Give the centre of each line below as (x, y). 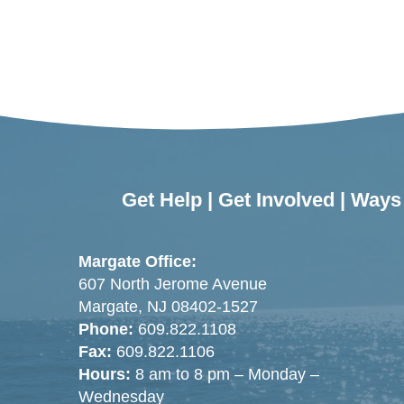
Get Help (162, 200)
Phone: (106, 330)
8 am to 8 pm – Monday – (225, 375)
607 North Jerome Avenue (173, 285)
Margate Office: (138, 262)
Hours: (105, 375)
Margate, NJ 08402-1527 (168, 307)
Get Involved (276, 200)
